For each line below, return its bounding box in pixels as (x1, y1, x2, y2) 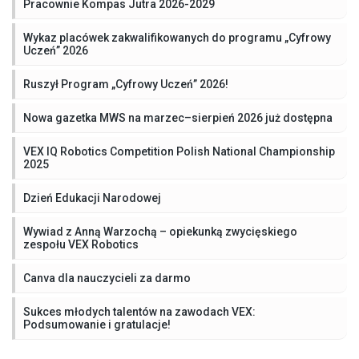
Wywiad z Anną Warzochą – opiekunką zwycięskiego (23, 225, 297, 239)
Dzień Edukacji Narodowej (23, 192, 161, 205)
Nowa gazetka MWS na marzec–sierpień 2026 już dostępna (23, 111, 335, 125)
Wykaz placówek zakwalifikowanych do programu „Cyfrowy (23, 31, 331, 45)
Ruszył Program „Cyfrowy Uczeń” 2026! (23, 78, 228, 91)
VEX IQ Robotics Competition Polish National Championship (23, 145, 335, 159)
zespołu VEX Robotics (23, 238, 139, 252)
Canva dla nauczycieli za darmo (23, 272, 193, 285)
